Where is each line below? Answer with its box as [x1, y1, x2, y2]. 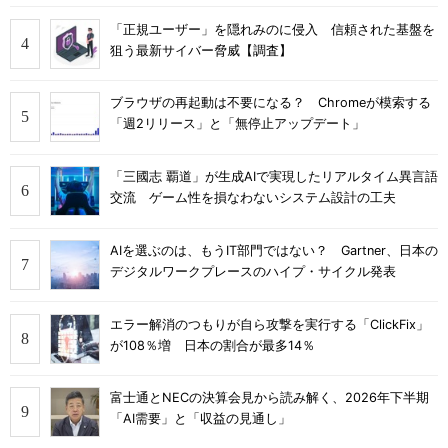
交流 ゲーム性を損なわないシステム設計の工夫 [110, 190, 396, 206]
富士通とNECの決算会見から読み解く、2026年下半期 [110, 390, 429, 406]
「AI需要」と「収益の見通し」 [110, 411, 291, 427]
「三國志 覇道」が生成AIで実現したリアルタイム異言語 [110, 169, 438, 185]
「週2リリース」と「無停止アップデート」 [110, 116, 365, 132]
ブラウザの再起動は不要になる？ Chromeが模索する [110, 95, 431, 111]
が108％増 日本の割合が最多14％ [110, 337, 315, 353]
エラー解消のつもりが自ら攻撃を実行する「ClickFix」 [110, 316, 429, 332]
